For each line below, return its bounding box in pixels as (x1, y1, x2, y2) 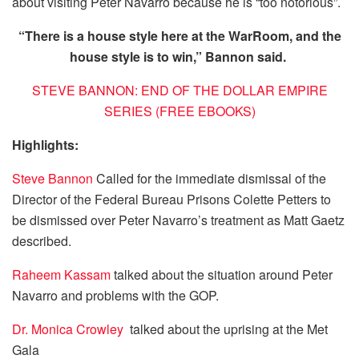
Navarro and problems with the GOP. (12, 286, 219, 305)
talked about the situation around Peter (111, 265, 333, 284)
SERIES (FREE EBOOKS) (103, 102, 256, 121)
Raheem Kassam (12, 265, 111, 284)
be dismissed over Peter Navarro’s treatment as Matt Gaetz (12, 211, 345, 230)
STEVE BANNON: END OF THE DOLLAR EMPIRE (31, 81, 328, 100)
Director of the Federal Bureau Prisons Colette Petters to (12, 190, 331, 209)
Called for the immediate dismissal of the (93, 169, 326, 188)
